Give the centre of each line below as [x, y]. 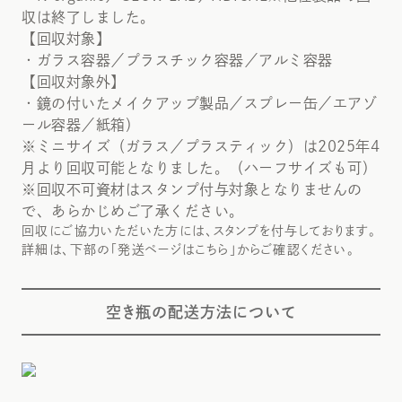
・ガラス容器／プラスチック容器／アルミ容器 [177, 60]
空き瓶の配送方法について [201, 312]
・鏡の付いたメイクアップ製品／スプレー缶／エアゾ [199, 103]
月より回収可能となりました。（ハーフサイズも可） [199, 168]
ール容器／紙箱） [81, 125]
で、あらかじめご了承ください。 [133, 211]
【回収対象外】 [74, 82]
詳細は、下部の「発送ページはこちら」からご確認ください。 [188, 249]
